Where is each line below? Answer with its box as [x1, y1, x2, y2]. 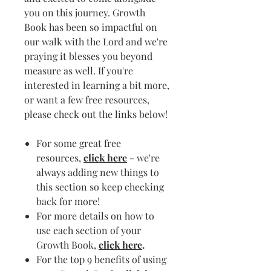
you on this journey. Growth [24, 6, 145, 19]
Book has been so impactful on [24, 21, 157, 33]
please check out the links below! [24, 108, 168, 120]
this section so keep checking [36, 180, 164, 193]
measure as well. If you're [24, 64, 133, 77]
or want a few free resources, [24, 93, 149, 106]
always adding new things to [36, 166, 159, 178]
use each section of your [36, 224, 141, 237]
